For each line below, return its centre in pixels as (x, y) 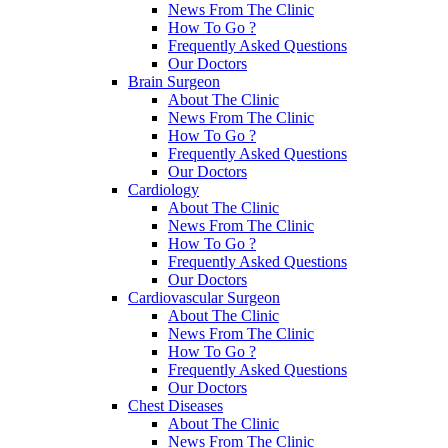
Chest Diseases (175, 405)
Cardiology (163, 189)
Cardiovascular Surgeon (204, 297)
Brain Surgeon (174, 81)
